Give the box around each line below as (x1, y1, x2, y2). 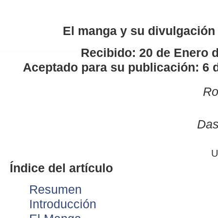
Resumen (29, 183, 82, 197)
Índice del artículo (10, 161, 113, 175)
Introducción (29, 198, 96, 211)
